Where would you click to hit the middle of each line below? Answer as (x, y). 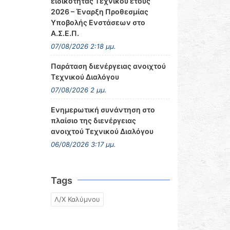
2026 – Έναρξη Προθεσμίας (99, 12)
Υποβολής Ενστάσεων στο (98, 22)
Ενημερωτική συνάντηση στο (103, 110)
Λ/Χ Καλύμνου (77, 199)
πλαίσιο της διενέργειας (93, 120)
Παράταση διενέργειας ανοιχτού (108, 66)
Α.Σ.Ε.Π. (65, 33)
